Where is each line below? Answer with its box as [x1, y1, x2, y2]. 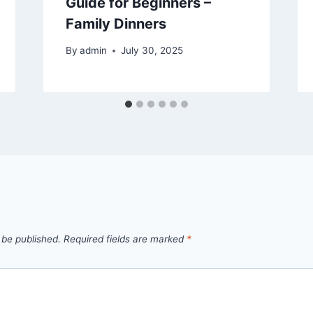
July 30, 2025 [120, 45, 183, 57]
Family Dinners [65, 15, 166, 32]
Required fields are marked [64, 233, 187, 245]
